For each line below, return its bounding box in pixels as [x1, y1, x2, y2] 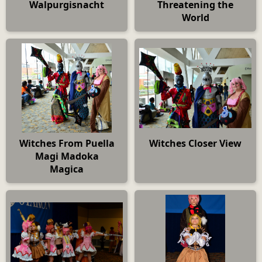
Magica [50, 163, 84, 176]
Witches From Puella [19, 137, 115, 150]
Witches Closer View [149, 137, 242, 150]
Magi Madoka [35, 150, 99, 163]
